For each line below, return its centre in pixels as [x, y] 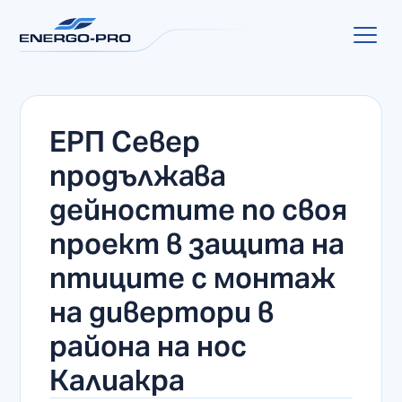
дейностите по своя [199, 210]
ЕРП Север [125, 141]
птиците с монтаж [193, 278]
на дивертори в [162, 312]
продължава [138, 175]
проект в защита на [197, 244]
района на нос [149, 346]
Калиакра [118, 380]
